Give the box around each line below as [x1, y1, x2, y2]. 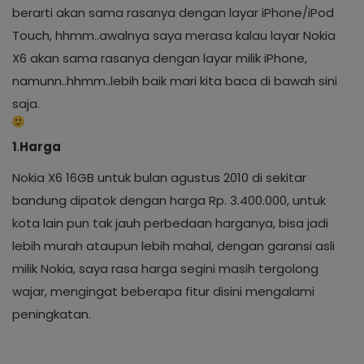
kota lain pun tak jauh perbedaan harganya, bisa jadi [12, 214, 328, 232]
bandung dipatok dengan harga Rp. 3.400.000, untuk [12, 192, 326, 209]
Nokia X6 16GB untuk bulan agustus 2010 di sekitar [12, 169, 306, 186]
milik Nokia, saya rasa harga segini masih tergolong [12, 260, 318, 277]
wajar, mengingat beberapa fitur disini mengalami [12, 283, 314, 300]
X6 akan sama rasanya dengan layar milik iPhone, [12, 50, 307, 67]
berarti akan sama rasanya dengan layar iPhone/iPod [12, 4, 334, 21]
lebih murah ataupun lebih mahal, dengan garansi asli [12, 237, 335, 254]
